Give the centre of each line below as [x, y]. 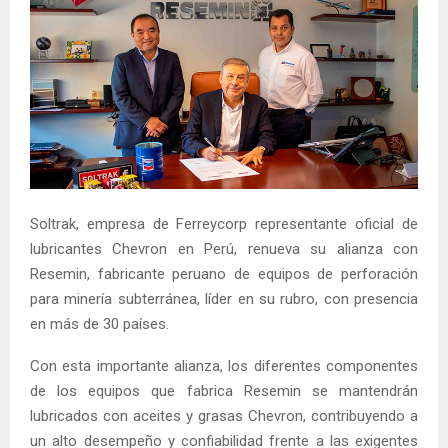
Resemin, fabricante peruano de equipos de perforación [224, 273]
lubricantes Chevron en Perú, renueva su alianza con [224, 248]
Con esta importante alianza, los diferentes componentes [224, 365]
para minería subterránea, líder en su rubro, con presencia [224, 298]
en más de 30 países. [99, 323]
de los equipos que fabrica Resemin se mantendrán [224, 390]
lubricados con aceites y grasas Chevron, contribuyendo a [224, 415]
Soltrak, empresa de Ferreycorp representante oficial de [224, 223]
